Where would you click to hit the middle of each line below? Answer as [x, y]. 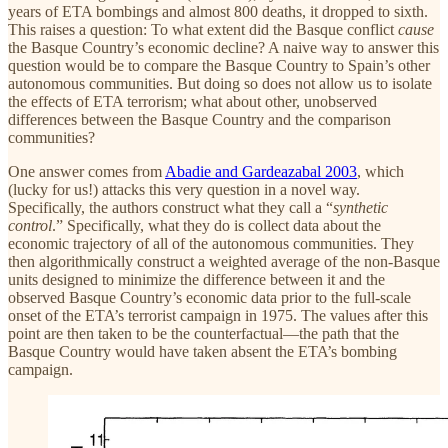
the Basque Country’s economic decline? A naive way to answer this [223, 47]
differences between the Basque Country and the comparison [199, 119]
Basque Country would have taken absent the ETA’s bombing [202, 351]
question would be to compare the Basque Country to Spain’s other [219, 65]
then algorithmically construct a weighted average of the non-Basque [224, 261]
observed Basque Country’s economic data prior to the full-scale [209, 297]
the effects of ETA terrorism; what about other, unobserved [192, 101]
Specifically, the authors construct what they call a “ [170, 207]
